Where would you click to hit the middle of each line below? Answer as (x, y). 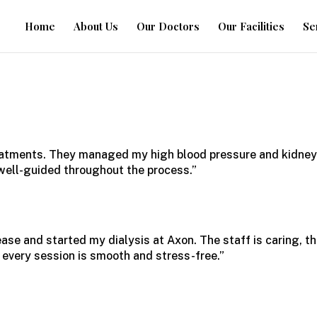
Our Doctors (168, 26)
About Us (96, 26)
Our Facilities (251, 26)
